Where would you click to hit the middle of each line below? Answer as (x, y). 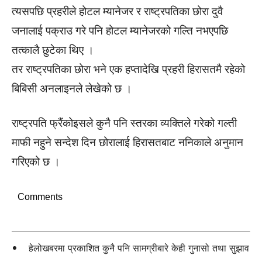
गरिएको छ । (36, 162)
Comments (40, 197)
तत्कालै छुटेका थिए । (53, 50)
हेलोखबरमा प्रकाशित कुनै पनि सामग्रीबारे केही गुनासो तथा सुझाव (139, 248)
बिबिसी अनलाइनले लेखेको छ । (72, 89)
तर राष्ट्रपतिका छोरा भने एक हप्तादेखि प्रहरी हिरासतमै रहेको (128, 69)
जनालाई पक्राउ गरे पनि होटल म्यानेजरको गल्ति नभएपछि (120, 31)
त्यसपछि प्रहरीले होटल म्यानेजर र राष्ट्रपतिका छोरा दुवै (117, 11)
